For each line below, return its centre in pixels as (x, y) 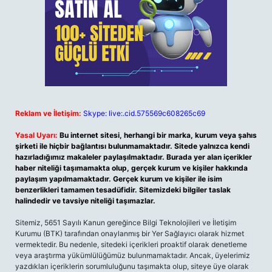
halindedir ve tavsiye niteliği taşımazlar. (85, 201)
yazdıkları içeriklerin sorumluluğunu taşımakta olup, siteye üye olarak (132, 266)
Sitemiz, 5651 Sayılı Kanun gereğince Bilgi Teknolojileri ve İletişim (126, 223)
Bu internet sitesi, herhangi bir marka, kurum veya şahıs (158, 135)
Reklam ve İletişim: (48, 113)
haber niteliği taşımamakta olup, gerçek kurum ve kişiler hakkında (131, 168)
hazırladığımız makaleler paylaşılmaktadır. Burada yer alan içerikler (134, 157)
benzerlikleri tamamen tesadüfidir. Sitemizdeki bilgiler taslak (123, 190)
